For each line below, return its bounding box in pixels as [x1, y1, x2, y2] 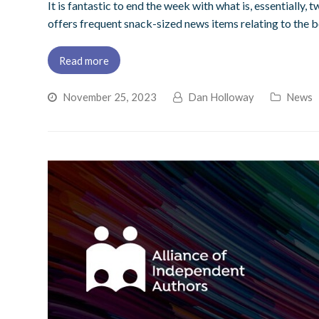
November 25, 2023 [63, 90, 157, 104]
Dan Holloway [188, 90, 255, 104]
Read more [59, 53, 110, 67]
